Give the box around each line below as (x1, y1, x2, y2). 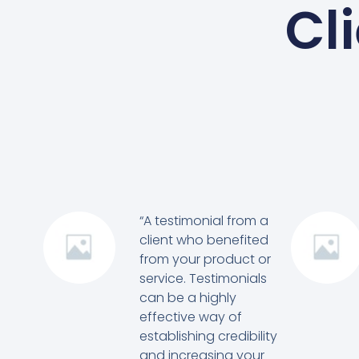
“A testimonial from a (139, 211, 268, 230)
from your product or (139, 249, 271, 268)
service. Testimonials (139, 268, 267, 288)
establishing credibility (139, 326, 277, 345)
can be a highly (139, 288, 236, 307)
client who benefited (139, 230, 268, 249)
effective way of (139, 307, 242, 326)
